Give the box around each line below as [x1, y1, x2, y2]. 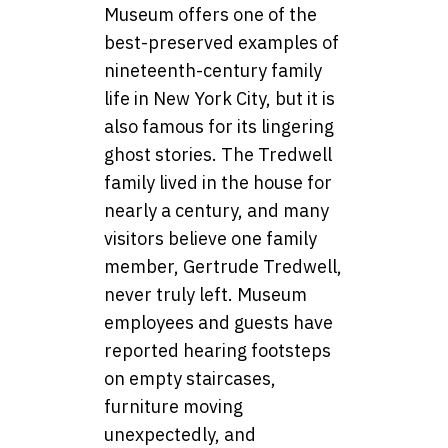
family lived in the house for [104, 171, 332, 195]
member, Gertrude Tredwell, [104, 255, 342, 279]
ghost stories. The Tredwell [104, 143, 332, 167]
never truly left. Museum [104, 283, 307, 307]
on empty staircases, [104, 367, 276, 391]
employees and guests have [104, 311, 333, 335]
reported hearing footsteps [104, 339, 331, 363]
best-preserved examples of [104, 31, 339, 55]
